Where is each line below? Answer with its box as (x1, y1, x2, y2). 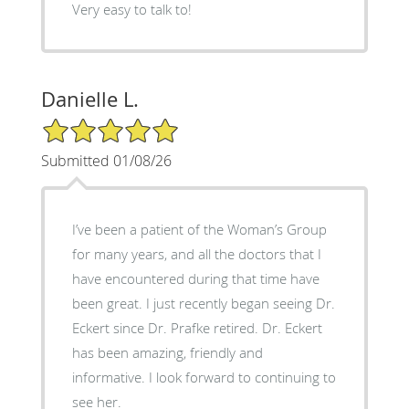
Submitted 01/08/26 (40, 150, 172, 171)
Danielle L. (40, 85, 139, 112)
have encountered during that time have (71, 268, 320, 288)
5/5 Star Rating (40, 115, 131, 133)
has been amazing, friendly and (71, 342, 263, 362)
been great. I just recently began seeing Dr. (71, 293, 335, 312)
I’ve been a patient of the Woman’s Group (71, 219, 327, 238)
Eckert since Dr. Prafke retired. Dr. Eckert (71, 318, 322, 337)
